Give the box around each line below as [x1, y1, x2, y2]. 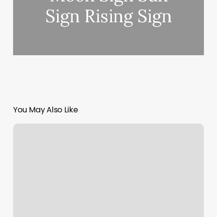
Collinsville [12, 136, 47, 146]
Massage [12, 124, 43, 134]
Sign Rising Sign [45, 5, 172, 28]
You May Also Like [13, 104, 78, 116]
